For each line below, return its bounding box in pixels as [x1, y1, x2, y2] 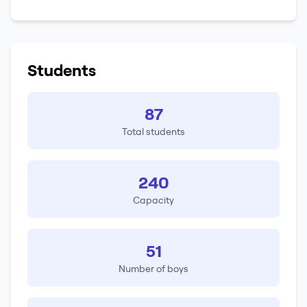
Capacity [133, 194, 174, 206]
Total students [122, 125, 185, 138]
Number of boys [119, 262, 188, 275]
